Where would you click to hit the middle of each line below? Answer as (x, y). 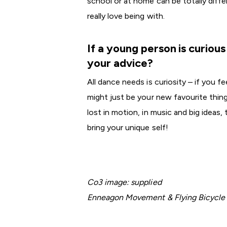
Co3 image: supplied (124, 182)
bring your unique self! (128, 127)
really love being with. (126, 16)
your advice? (120, 63)
